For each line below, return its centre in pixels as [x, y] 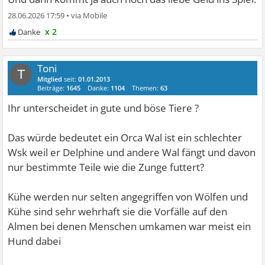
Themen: [146, 88]
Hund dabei [35, 241]
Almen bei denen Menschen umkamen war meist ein [130, 227]
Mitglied [50, 79]
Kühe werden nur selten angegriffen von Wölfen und [128, 197]
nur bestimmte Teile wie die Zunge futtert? [106, 167]
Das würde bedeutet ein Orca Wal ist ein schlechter [125, 138]
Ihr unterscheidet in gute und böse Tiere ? [104, 108]
